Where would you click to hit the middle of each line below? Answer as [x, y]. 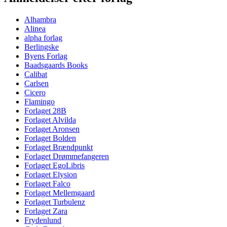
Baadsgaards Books [56, 65]
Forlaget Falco [47, 183]
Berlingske [42, 47]
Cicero [35, 92]
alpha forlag [43, 37]
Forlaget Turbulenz [55, 202]
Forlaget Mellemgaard [60, 193]
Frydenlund [43, 220]
